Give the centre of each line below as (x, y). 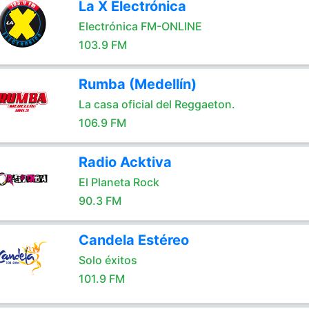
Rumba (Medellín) (137, 84)
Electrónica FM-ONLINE (140, 26)
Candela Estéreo (133, 240)
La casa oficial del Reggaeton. (157, 104)
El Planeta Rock (119, 182)
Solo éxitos (108, 260)
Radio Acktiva (125, 162)
